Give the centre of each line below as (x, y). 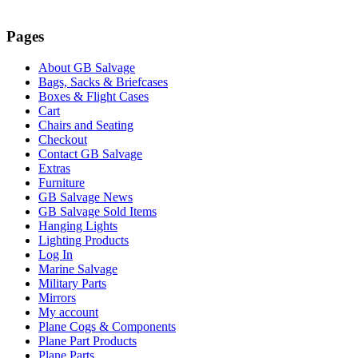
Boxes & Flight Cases (93, 96)
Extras (54, 168)
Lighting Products (84, 240)
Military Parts (72, 283)
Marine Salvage (78, 268)
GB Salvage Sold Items (97, 211)
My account (68, 312)
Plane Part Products (88, 340)
